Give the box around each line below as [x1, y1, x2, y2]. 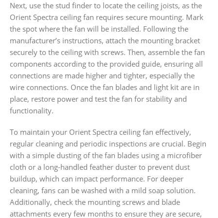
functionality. [10, 105, 54, 115]
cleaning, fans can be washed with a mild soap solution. [10, 185, 196, 195]
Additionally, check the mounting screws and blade [10, 197, 180, 207]
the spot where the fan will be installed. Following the [10, 23, 188, 34]
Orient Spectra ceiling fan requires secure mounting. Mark [10, 12, 203, 22]
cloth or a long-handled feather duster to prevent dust [10, 162, 190, 172]
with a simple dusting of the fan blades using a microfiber [10, 150, 202, 160]
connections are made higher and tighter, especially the [10, 70, 195, 80]
